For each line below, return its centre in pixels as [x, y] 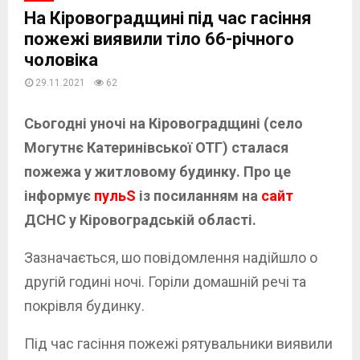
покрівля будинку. [84, 305]
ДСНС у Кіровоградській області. [140, 219]
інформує [59, 195]
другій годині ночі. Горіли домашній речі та [165, 281]
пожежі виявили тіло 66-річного [159, 39]
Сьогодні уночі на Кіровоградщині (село [164, 123]
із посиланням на [200, 195]
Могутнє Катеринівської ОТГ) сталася [156, 147]
